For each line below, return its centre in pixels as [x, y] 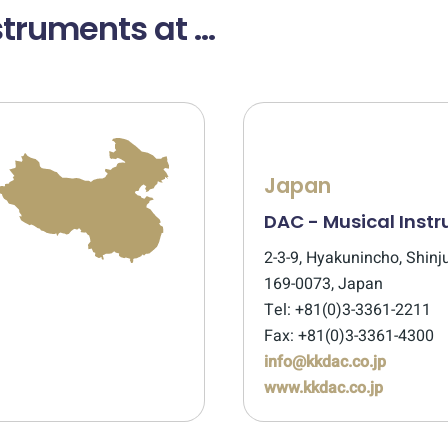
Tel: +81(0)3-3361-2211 [347, 310]
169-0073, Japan [323, 284]
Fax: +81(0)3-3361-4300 [349, 336]
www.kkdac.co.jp [323, 388]
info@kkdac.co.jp [325, 362]
